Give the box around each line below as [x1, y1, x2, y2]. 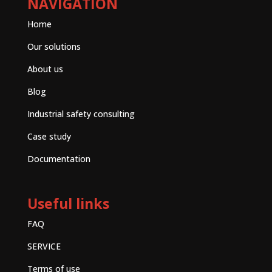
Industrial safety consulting [27, 107, 135, 120]
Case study [27, 130, 71, 142]
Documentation [27, 152, 90, 165]
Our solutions [27, 40, 81, 52]
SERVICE [27, 240, 61, 252]
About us [27, 63, 63, 75]
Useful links [27, 193, 109, 213]
